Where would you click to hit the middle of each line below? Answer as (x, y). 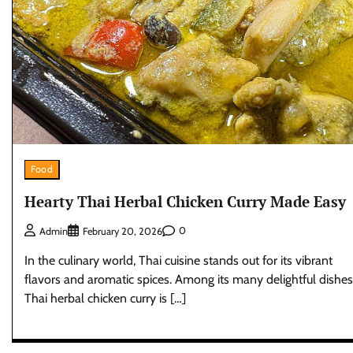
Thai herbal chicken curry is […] (105, 298)
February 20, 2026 (123, 231)
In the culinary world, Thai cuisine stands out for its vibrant (178, 260)
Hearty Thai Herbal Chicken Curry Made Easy (185, 202)
